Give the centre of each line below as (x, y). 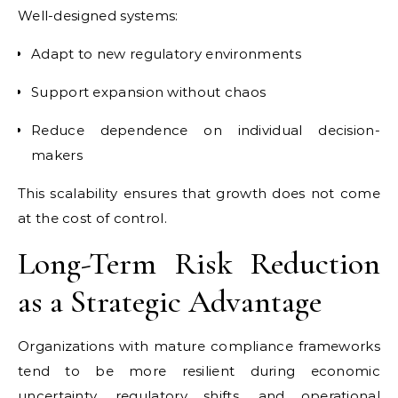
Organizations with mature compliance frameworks (199, 346)
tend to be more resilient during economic (199, 371)
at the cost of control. (92, 218)
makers (57, 155)
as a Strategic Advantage (170, 302)
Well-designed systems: (98, 16)
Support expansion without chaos (149, 92)
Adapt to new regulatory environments (166, 54)
